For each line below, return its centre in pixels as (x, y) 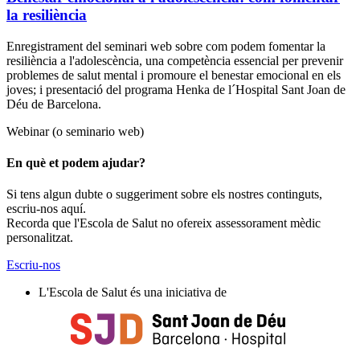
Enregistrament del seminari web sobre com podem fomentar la (166, 46)
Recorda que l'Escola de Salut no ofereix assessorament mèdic (164, 223)
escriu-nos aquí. (46, 209)
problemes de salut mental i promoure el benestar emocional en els (174, 75)
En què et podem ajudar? (76, 162)
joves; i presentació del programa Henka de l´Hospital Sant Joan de (176, 89)
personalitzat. (40, 238)
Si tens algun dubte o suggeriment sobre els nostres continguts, (164, 194)
